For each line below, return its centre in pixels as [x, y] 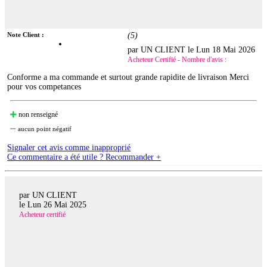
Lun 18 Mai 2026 [226, 50]
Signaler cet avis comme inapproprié [69, 148]
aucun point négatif [44, 129]
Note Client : [26, 35]
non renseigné [38, 115]
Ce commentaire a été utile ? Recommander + [84, 157]
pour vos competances [44, 87]
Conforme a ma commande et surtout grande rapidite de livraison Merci [128, 77]
